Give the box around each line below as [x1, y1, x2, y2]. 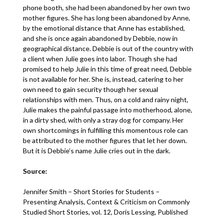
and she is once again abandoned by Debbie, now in [23, 34, 178, 42]
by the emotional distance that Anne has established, [23, 24, 185, 32]
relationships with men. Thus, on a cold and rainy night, [23, 95, 189, 104]
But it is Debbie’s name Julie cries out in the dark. [23, 146, 172, 155]
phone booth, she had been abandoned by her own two [23, 3, 191, 12]
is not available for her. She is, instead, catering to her [23, 75, 184, 83]
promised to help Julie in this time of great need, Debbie [23, 65, 192, 73]
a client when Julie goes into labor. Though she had [23, 54, 178, 63]
